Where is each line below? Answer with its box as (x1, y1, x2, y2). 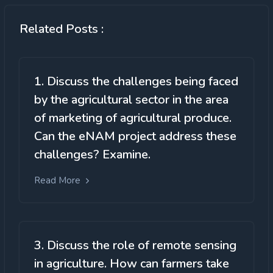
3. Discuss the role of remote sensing (34, 237, 236, 254)
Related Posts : (19, 21, 104, 37)
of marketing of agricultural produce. (34, 110, 232, 126)
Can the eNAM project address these (34, 128, 236, 144)
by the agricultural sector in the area (34, 91, 229, 108)
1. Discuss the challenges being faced (34, 73, 238, 90)
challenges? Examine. (34, 146, 151, 163)
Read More (34, 174, 83, 186)
